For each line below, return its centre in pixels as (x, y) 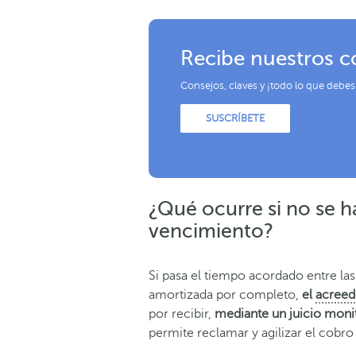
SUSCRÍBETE (235, 118)
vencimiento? (211, 231)
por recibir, (182, 313)
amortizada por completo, (225, 294)
